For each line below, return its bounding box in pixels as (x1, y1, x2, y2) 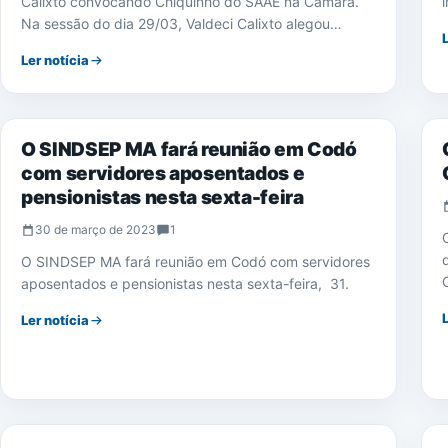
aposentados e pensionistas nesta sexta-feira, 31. (21, 275, 349, 292)
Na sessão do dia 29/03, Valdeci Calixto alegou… (21, 15, 342, 32)
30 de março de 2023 (35, 222, 156, 237)
